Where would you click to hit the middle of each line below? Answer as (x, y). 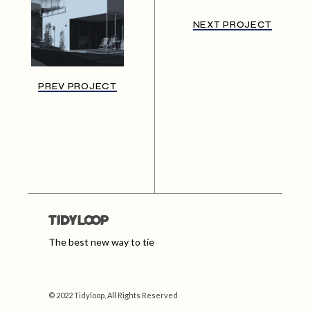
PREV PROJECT (77, 86)
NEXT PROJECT (232, 25)
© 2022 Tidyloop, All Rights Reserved (113, 295)
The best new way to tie (102, 242)
